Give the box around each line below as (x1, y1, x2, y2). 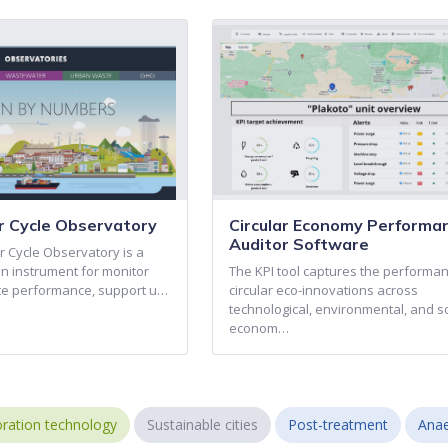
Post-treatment (288, 415, 389, 435)
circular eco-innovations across (229, 281, 419, 300)
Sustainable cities (147, 415, 259, 435)
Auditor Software (229, 234, 370, 255)
